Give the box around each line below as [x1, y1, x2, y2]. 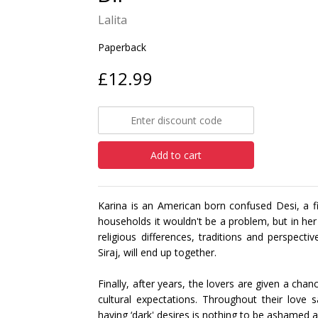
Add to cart [150, 148, 202, 162]
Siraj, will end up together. [98, 246, 217, 259]
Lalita [98, 12, 128, 28]
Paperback [98, 40, 147, 54]
